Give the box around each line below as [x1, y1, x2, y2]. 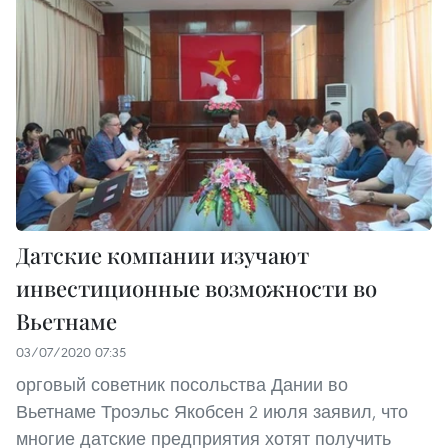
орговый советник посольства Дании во [16, 372, 348, 396]
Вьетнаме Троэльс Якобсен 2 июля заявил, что [16, 399, 408, 423]
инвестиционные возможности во [16, 272, 377, 303]
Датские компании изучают [16, 239, 309, 270]
